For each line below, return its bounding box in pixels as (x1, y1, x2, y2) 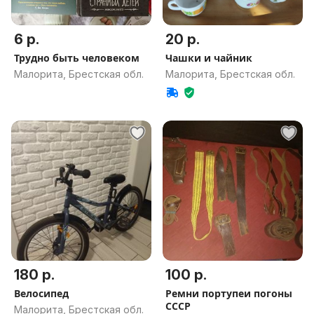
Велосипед (14, 287, 69, 300)
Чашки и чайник (165, 51, 252, 64)
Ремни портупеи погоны (165, 287, 292, 300)
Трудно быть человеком (14, 51, 139, 64)
